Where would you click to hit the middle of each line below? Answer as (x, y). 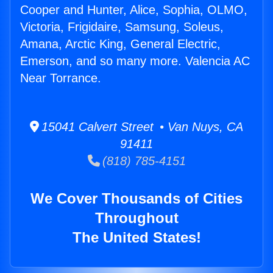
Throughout (136, 218)
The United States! (136, 238)
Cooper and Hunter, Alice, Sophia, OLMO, (134, 10)
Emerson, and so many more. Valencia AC (135, 61)
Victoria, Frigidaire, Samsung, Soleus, (122, 27)
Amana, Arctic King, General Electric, (120, 44)
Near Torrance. (61, 78)
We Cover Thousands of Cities (136, 199)
